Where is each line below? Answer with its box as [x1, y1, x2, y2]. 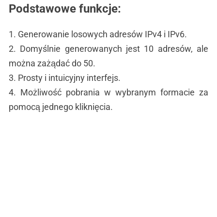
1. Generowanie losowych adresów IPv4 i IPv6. [8, 29, 187, 39]
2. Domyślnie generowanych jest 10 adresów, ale [8, 44, 209, 54]
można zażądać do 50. [8, 58, 95, 68]
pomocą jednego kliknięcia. [8, 102, 113, 112]
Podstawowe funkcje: [8, 2, 121, 15]
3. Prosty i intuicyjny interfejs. [8, 73, 121, 83]
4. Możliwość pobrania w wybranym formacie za [8, 87, 209, 97]
